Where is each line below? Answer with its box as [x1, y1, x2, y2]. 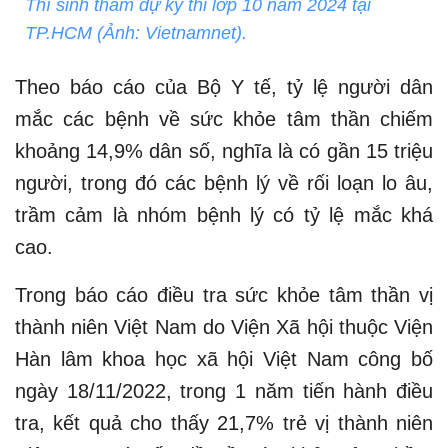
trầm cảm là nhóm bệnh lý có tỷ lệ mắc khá [15, 204, 433, 227]
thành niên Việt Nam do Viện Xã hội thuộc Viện [15, 316, 433, 339]
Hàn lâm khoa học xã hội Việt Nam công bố [15, 348, 433, 371]
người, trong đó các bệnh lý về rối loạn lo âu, [15, 172, 433, 195]
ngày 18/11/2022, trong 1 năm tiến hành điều [15, 380, 433, 403]
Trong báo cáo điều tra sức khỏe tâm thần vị [15, 284, 433, 307]
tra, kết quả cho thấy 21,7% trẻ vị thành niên [15, 412, 433, 435]
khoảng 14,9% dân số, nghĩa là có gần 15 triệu [15, 140, 433, 163]
